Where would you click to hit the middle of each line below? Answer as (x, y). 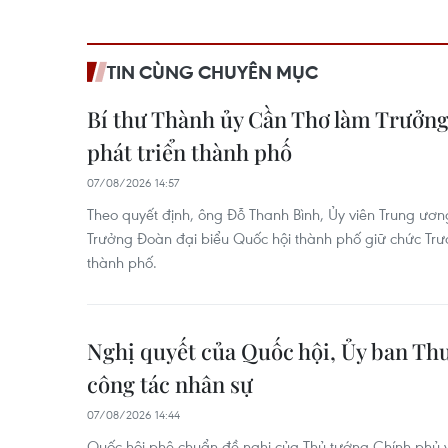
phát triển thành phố (189, 151)
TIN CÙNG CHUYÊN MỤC (212, 71)
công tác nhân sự (170, 383)
